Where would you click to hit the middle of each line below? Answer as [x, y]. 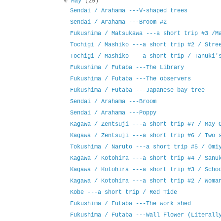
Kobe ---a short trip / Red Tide [123, 193]
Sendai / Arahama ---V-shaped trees [129, 11]
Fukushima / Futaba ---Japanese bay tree [137, 91]
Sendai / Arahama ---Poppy [113, 113]
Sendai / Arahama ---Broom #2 [118, 22]
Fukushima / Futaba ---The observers [130, 79]
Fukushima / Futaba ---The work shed [130, 204]
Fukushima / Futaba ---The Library [127, 68]
